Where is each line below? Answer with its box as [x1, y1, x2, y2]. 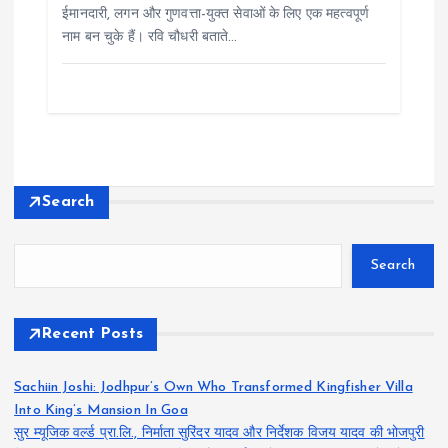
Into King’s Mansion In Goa [14, 402, 188, 418]
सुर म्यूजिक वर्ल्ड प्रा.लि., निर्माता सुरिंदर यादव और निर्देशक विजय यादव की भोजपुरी [14, 425, 425, 441]
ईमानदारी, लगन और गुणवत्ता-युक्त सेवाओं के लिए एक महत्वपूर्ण [62, 6, 370, 22]
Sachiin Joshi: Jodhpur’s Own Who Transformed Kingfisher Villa [14, 379, 413, 395]
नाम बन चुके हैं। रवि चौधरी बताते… [62, 29, 238, 45]
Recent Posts [42, 325, 144, 342]
